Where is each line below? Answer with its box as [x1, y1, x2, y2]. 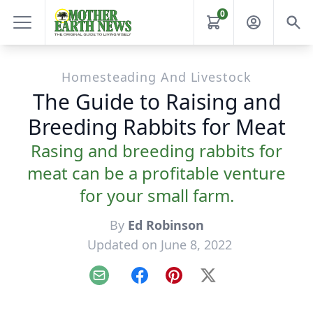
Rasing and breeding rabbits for [31, 139, 282, 162]
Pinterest [173, 275, 221, 291]
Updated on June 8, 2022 [87, 236, 232, 253]
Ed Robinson [127, 217, 204, 233]
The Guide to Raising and [32, 87, 281, 116]
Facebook [138, 275, 189, 291]
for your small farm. [79, 184, 234, 207]
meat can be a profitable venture [27, 161, 286, 184]
